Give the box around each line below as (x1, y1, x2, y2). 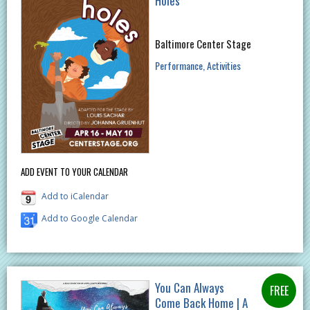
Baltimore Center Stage (154, 36, 251, 51)
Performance (154, 58, 203, 73)
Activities (206, 58, 241, 73)
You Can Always (154, 279, 224, 297)
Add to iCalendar (42, 190, 109, 203)
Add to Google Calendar (42, 212, 138, 225)
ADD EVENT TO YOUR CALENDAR (21, 165, 128, 179)
